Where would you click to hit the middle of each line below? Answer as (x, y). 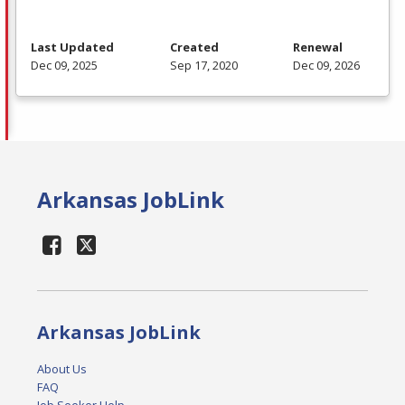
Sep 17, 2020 (203, 66)
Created (194, 47)
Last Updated (72, 47)
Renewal (318, 47)
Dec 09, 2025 (64, 66)
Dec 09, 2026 (326, 66)
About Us (62, 369)
